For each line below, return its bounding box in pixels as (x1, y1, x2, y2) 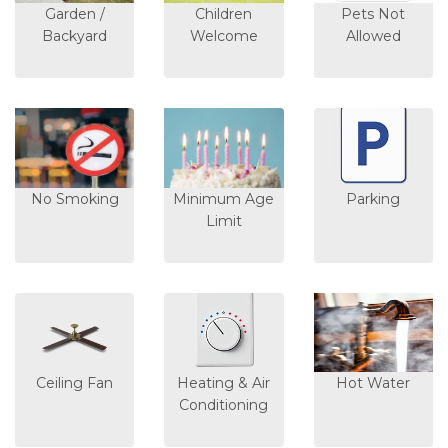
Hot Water (336, 374, 411, 393)
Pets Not (341, 4, 406, 23)
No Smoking (30, 189, 119, 208)
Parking (346, 189, 401, 208)
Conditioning (179, 396, 269, 415)
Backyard (42, 26, 108, 45)
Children (195, 4, 253, 23)
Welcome (189, 26, 258, 45)
